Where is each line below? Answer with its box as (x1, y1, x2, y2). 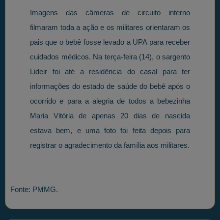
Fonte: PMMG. (10, 185, 58, 193)
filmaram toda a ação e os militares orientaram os (30, 23, 190, 32)
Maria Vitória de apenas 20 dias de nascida (30, 111, 190, 120)
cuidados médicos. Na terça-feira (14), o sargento (30, 53, 190, 61)
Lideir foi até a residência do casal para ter (30, 67, 190, 76)
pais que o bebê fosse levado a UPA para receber (30, 38, 190, 47)
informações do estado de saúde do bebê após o (30, 82, 190, 91)
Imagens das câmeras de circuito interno (30, 8, 190, 17)
